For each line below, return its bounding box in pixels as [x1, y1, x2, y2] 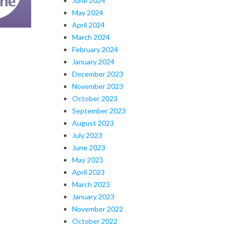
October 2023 [72, 94, 118, 103]
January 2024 [72, 57, 114, 66]
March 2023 [72, 179, 110, 189]
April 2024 [72, 20, 105, 29]
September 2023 [72, 106, 126, 115]
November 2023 [72, 81, 123, 90]
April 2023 [72, 167, 105, 176]
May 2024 [72, 8, 103, 17]
